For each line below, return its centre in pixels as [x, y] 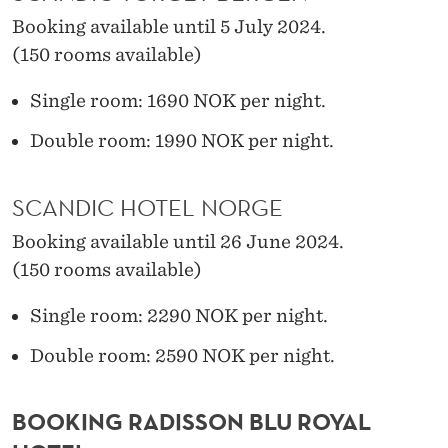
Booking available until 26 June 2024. [178, 241]
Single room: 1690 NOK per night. [178, 100]
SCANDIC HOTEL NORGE [147, 206]
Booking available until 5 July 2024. [169, 26]
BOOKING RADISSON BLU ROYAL [191, 422]
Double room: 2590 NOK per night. [182, 355]
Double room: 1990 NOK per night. [182, 140]
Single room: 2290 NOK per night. [179, 315]
